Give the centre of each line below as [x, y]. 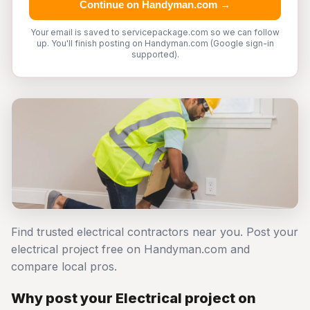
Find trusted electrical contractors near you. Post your [155, 232]
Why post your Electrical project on [134, 298]
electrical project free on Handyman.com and [130, 249]
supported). [155, 54]
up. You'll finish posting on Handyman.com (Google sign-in [155, 43]
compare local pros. [64, 266]
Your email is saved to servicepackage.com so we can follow [155, 32]
